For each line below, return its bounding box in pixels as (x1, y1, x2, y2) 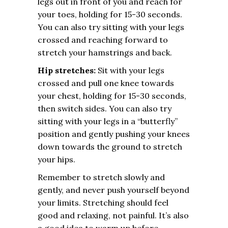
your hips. (38, 154, 75, 164)
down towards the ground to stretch (38, 141, 182, 152)
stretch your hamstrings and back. (38, 47, 172, 58)
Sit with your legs (96, 65, 164, 75)
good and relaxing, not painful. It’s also (38, 210, 189, 220)
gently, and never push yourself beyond (38, 185, 189, 195)
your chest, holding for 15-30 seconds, (38, 91, 186, 101)
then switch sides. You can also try (38, 103, 172, 113)
